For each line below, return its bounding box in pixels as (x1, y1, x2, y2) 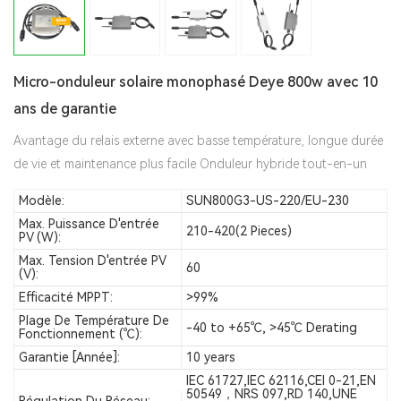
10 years (186, 350, 236, 365)
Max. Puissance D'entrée (19, 217, 159, 232)
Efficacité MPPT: (19, 290, 113, 305)
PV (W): (19, 230, 61, 245)
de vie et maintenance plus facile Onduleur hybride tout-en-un (13, 157, 367, 172)
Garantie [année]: (19, 350, 120, 365)
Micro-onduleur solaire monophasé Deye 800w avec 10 (13, 73, 378, 90)
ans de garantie (13, 99, 116, 117)
